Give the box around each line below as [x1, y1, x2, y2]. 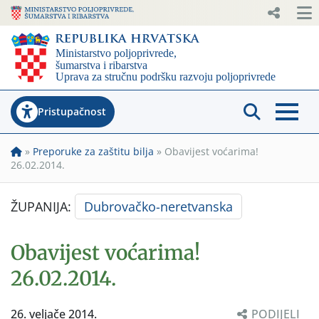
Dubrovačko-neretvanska [84, 197, 233, 215]
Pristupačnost [38, 104, 106, 118]
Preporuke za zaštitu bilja [33, 144, 154, 158]
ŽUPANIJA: [11, 197, 75, 215]
